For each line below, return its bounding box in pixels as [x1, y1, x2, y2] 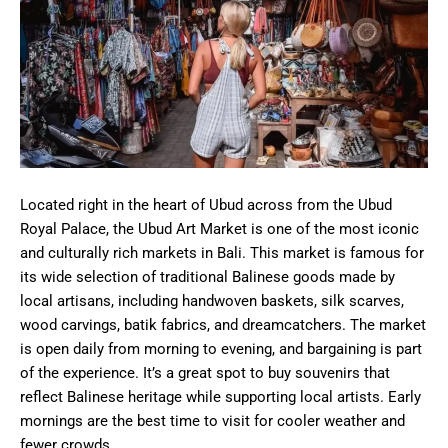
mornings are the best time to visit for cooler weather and [20, 412, 405, 431]
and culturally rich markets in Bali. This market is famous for [20, 244, 424, 263]
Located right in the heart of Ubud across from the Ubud [20, 196, 392, 215]
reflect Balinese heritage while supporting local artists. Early [20, 388, 421, 407]
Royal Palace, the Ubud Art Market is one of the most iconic [20, 220, 419, 239]
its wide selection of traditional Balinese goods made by [20, 268, 395, 287]
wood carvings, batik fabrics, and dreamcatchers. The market [20, 316, 426, 335]
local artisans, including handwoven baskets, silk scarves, [20, 292, 404, 311]
